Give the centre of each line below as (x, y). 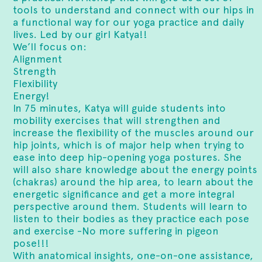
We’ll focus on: (50, 46)
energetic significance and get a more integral (124, 194)
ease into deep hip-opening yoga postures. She (127, 157)
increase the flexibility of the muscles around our (134, 132)
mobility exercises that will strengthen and (117, 120)
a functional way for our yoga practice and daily (129, 22)
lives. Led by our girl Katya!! (80, 34)
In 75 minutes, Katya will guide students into (120, 108)
